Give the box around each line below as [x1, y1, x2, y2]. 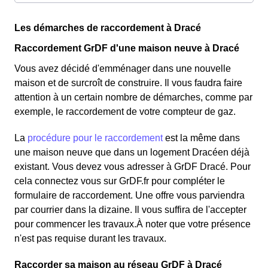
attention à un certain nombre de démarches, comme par [14, 92, 252, 102]
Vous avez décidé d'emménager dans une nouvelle [14, 63, 231, 74]
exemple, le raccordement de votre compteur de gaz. [14, 106, 236, 117]
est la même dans [163, 132, 240, 143]
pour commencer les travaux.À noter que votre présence [14, 218, 251, 229]
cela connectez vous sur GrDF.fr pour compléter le [14, 175, 225, 186]
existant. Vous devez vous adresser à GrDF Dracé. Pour [14, 161, 251, 172]
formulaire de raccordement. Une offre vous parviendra [14, 190, 245, 200]
